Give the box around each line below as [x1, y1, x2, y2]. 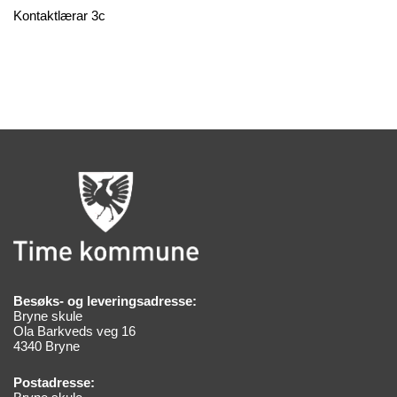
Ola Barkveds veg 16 [13, 323, 136, 339]
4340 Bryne [13, 338, 80, 354]
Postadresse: [13, 374, 95, 390]
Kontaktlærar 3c [13, 7, 105, 23]
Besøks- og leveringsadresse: [13, 292, 197, 308]
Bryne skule [13, 307, 82, 323]
